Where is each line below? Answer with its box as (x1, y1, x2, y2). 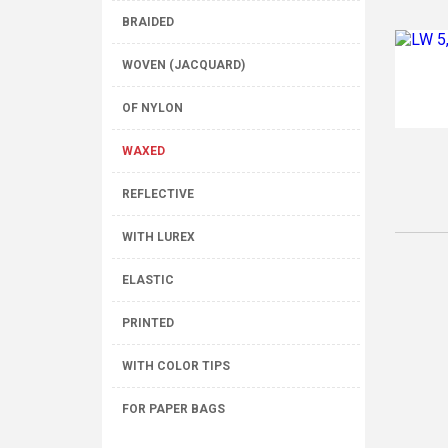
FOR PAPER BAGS (122, 402, 225, 416)
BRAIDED (122, 15, 174, 29)
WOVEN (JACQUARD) (122, 58, 245, 72)
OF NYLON (122, 101, 183, 115)
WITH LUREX (122, 230, 195, 244)
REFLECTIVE (122, 187, 194, 201)
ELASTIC (122, 273, 174, 287)
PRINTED (122, 316, 174, 330)
